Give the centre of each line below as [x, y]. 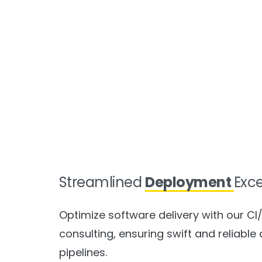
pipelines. [83, 252]
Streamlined [102, 182]
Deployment [189, 182]
